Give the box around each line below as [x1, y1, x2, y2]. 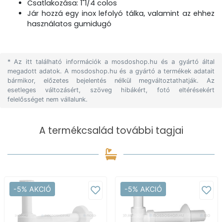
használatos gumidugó [27, 19, 111, 29]
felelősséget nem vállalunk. [7, 96, 88, 103]
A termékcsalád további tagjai [39, 124, 183, 137]
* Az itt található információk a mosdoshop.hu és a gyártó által [7, 58, 215, 65]
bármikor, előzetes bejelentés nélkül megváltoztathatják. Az [7, 77, 215, 84]
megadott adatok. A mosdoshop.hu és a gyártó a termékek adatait [7, 67, 215, 75]
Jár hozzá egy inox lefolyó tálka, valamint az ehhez [27, 8, 215, 18]
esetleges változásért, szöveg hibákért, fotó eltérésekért [7, 86, 215, 94]
